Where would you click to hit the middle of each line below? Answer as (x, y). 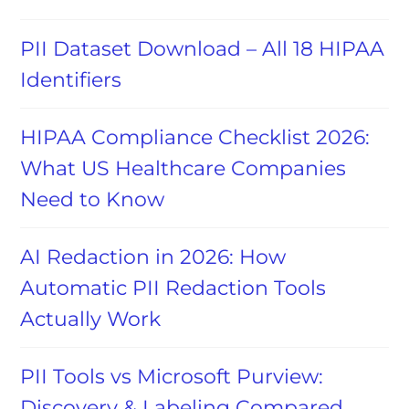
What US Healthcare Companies (184, 168)
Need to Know (93, 199)
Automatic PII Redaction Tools (173, 288)
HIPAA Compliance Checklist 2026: (195, 137)
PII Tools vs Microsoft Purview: (172, 377)
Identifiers (71, 80)
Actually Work (91, 319)
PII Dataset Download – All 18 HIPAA (203, 49)
